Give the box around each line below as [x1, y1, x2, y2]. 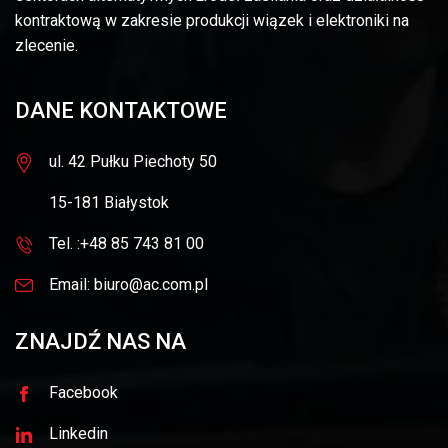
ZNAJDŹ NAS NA [15, 329, 186, 354]
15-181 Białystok [49, 193, 169, 212]
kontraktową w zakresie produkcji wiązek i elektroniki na [15, 11, 409, 30]
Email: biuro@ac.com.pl [49, 275, 208, 294]
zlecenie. [15, 36, 78, 55]
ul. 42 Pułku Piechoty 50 [49, 152, 217, 171]
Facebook [49, 383, 118, 402]
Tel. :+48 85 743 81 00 [49, 234, 204, 253]
